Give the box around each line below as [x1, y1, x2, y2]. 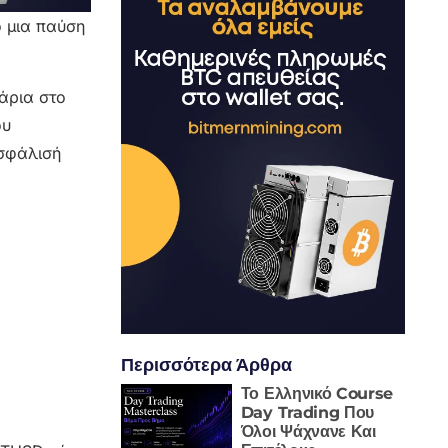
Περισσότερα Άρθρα [120, 352, 292, 376]
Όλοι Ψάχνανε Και [240, 421, 376, 441]
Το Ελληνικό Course [240, 383, 394, 403]
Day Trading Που [240, 402, 375, 422]
